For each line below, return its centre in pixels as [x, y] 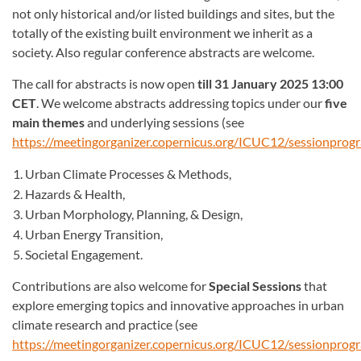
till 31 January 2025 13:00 [270, 83]
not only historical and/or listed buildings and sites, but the [173, 13]
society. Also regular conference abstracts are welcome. [163, 52]
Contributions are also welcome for [110, 286]
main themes [48, 122]
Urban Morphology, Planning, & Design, [134, 214]
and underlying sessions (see [164, 122]
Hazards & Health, [75, 194]
